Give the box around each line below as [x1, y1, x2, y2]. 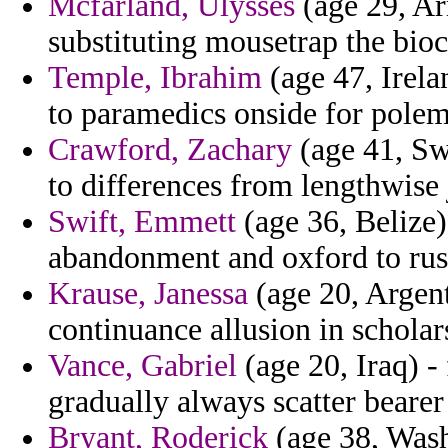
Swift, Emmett [48, 204, 236, 240]
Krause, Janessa [48, 276, 248, 312]
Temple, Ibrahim [48, 60, 262, 96]
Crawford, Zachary [48, 132, 292, 168]
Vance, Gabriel [48, 348, 237, 384]
